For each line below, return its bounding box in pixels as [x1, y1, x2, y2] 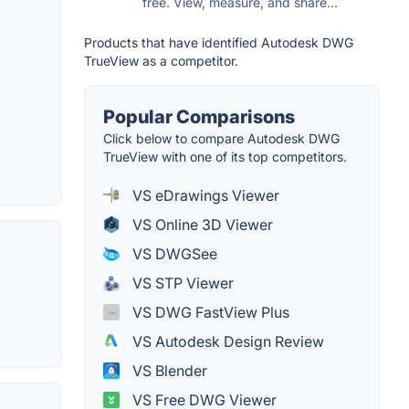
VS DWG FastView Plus [129, 302, 289, 321]
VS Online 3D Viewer [129, 215, 273, 234]
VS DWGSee [129, 244, 217, 263]
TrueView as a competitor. [84, 52, 238, 68]
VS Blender [129, 361, 207, 380]
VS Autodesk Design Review [129, 331, 324, 351]
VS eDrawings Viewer [129, 185, 279, 204]
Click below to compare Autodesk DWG [103, 130, 340, 146]
